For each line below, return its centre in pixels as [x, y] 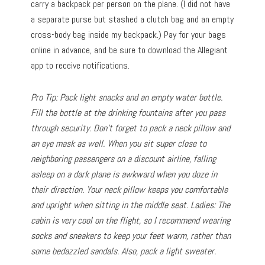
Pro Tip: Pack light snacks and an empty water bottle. [127, 97]
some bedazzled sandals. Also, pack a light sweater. [124, 251]
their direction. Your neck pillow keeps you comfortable [130, 189]
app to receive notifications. [82, 65]
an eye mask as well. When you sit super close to [119, 143]
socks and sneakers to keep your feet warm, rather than [131, 235]
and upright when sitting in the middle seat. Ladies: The [131, 205]
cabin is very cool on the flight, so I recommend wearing [131, 220]
